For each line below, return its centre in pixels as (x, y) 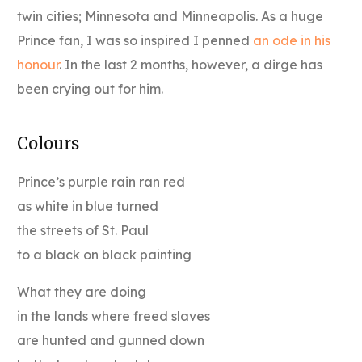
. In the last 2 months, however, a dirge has (191, 64)
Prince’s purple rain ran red (101, 181)
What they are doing (82, 291)
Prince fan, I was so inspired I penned (135, 40)
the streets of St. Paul (83, 230)
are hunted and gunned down (111, 340)
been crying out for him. (90, 88)
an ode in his (292, 40)
